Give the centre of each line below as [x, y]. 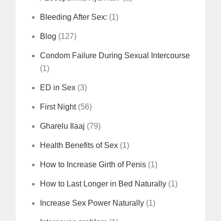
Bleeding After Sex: [74, 17]
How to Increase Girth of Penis [93, 165]
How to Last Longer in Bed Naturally [103, 184]
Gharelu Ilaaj [63, 126]
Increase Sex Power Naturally [92, 203]
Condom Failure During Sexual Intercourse [115, 56]
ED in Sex [58, 88]
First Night [58, 107]
